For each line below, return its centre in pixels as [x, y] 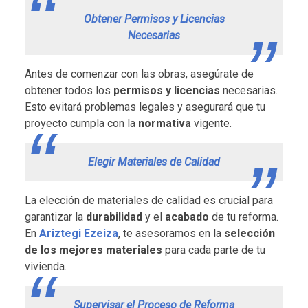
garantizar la [54, 217]
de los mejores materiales [93, 250]
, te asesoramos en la [171, 233]
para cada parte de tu [214, 250]
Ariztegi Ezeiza [79, 233]
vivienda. [46, 266]
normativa [163, 123]
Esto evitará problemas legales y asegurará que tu [145, 107]
